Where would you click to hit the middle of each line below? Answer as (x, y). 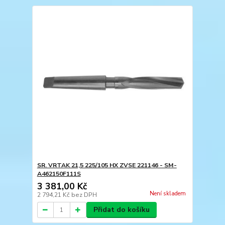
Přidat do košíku (121, 210)
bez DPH (84, 195)
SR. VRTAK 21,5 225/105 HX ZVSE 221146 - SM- (107, 165)
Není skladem (167, 194)
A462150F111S (59, 174)
